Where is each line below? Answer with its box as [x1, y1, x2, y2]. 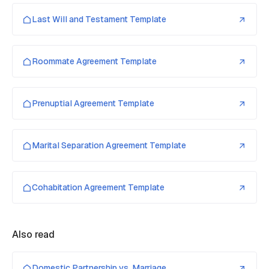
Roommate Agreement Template [32, 56, 157, 67]
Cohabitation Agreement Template [32, 182, 165, 193]
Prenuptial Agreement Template [32, 98, 154, 109]
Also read [12, 228, 55, 241]
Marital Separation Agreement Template [32, 140, 186, 151]
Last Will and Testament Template [32, 14, 166, 25]
